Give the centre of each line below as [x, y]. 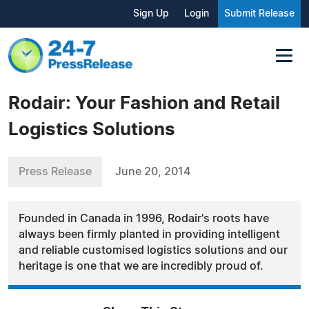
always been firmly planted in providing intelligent [149, 234]
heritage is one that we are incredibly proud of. [141, 266]
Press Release [55, 171]
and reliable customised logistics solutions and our [153, 250]
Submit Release [259, 14]
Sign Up [151, 14]
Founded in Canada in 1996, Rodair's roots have [144, 218]
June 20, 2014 [153, 171]
